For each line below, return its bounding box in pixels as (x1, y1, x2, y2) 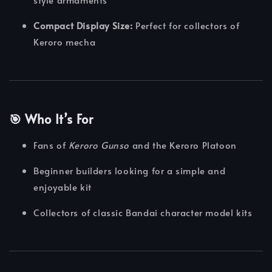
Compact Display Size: (33, 18, 133, 32)
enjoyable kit (33, 180, 92, 194)
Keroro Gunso (68, 138, 130, 152)
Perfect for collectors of (132, 18, 240, 32)
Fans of (33, 138, 69, 152)
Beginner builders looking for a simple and (33, 164, 226, 177)
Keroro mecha (33, 35, 96, 48)
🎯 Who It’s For (9, 110, 93, 127)
